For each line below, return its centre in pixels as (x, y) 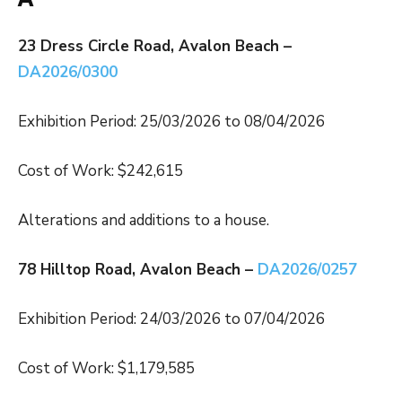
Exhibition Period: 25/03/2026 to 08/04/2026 (171, 122)
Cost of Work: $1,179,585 (106, 369)
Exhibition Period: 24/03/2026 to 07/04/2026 (171, 319)
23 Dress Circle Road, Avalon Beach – (155, 47)
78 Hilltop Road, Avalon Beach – (138, 270)
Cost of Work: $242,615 (100, 171)
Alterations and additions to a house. (144, 221)
